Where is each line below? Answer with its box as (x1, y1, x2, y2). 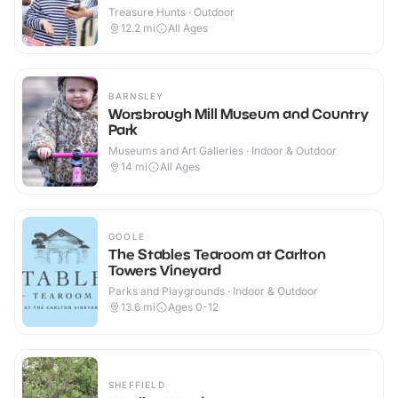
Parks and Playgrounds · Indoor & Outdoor (108, 284, 318, 298)
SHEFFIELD (108, 379, 165, 391)
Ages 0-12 (168, 300, 219, 314)
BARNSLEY (108, 91, 164, 102)
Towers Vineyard (108, 261, 221, 280)
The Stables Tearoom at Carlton (108, 245, 326, 264)
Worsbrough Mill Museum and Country (108, 105, 369, 123)
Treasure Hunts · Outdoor (108, 5, 235, 20)
